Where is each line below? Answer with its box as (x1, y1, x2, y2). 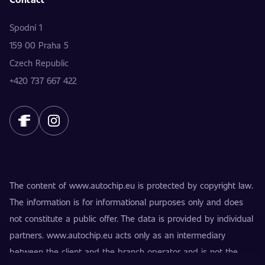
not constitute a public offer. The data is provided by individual (9, 212, 253, 224)
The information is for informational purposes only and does (9, 196, 243, 208)
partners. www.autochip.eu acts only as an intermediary (9, 229, 225, 241)
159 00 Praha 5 (9, 39, 69, 51)
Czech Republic (9, 57, 69, 69)
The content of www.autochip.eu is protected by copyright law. (9, 179, 253, 191)
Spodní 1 (9, 21, 42, 33)
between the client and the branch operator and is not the (9, 245, 238, 257)
